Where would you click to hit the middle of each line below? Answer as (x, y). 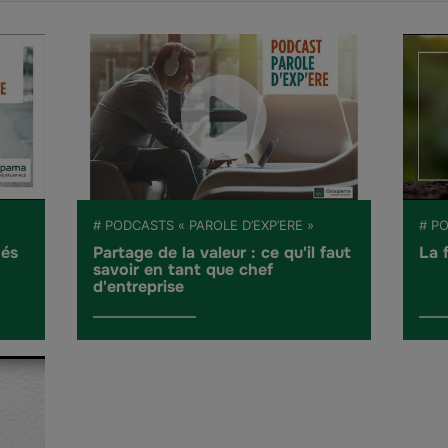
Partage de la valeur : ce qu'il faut (222, 252)
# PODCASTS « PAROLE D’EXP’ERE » (204, 224)
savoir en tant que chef (183, 269)
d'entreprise (139, 286)
